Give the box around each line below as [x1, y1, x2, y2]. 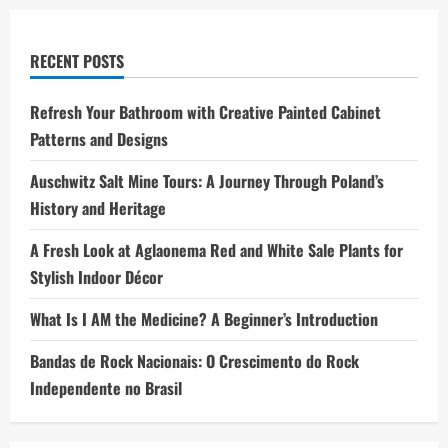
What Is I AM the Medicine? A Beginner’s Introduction [30, 307, 378, 332]
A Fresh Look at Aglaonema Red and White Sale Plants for [30, 238, 403, 263]
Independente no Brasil [30, 376, 182, 401]
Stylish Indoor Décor [30, 265, 163, 290]
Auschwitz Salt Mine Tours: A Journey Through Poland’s [30, 169, 384, 194]
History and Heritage [30, 196, 166, 221]
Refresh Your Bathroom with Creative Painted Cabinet [30, 100, 381, 125]
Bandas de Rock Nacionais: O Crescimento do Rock [30, 349, 359, 374]
